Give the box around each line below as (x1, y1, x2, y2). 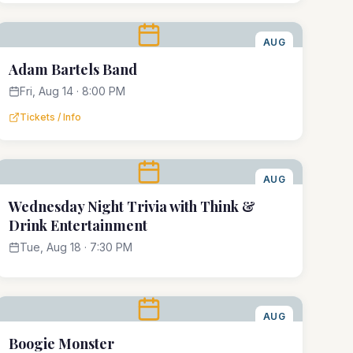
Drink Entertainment (8, 216, 147, 235)
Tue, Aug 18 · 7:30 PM (19, 240, 132, 254)
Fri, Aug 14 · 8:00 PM (19, 84, 125, 98)
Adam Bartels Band (8, 60, 137, 79)
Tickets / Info (19, 111, 81, 123)
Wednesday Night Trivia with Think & (8, 197, 255, 216)
